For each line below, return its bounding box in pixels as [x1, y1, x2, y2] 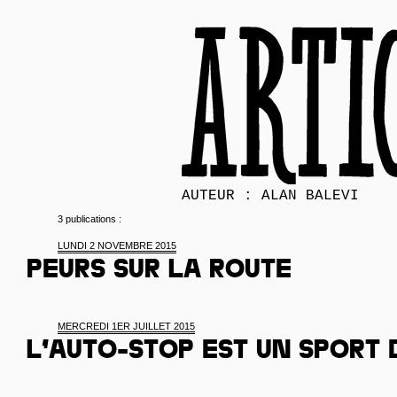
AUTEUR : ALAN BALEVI [182, 188, 359, 204]
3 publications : [58, 214, 121, 224]
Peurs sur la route [27, 258, 292, 286]
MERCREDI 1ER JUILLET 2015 [58, 321, 195, 331]
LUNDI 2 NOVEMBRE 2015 [58, 240, 176, 251]
